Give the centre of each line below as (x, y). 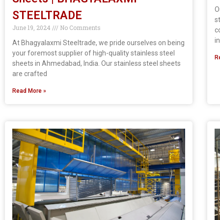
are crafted (30, 73)
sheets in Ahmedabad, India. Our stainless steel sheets (96, 63)
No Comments (80, 27)
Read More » (29, 91)
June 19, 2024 (32, 27)
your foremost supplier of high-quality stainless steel (94, 53)
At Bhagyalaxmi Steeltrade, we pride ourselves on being (98, 42)
